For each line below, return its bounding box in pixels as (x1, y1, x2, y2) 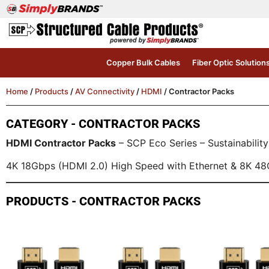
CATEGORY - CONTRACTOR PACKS (6, 116, 200, 131)
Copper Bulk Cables (106, 58, 180, 67)
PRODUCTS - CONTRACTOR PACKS (6, 193, 201, 208)
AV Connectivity (75, 86, 134, 96)
